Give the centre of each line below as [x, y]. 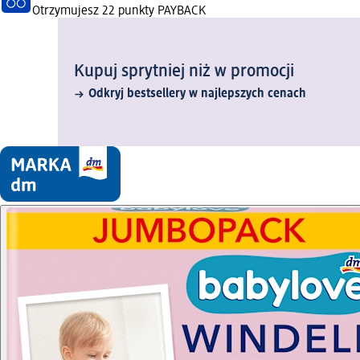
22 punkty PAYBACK [154, 12]
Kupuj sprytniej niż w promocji [184, 72]
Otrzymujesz [67, 12]
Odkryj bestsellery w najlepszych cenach [197, 94]
